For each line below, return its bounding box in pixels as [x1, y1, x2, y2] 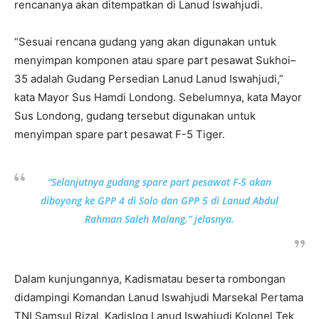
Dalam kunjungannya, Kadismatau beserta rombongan [14, 272, 286, 286]
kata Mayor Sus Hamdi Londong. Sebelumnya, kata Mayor [14, 90, 302, 104]
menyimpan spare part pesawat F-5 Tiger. [14, 127, 225, 141]
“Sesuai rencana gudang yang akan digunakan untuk [14, 35, 276, 48]
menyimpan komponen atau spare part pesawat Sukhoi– [14, 53, 296, 67]
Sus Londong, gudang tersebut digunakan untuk [14, 109, 256, 122]
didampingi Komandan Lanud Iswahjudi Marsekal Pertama [14, 291, 303, 304]
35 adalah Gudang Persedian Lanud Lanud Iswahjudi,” [14, 72, 283, 85]
